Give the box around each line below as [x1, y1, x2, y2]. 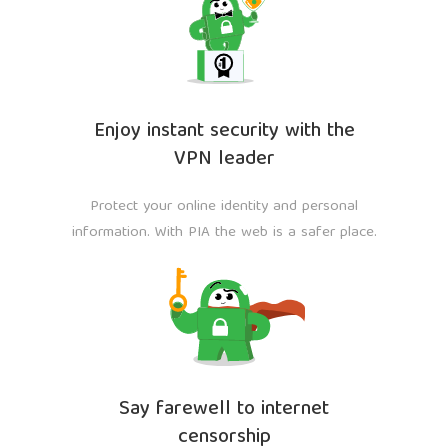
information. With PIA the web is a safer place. [71, 220, 377, 246]
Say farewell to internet [119, 392, 329, 427]
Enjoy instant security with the [93, 114, 355, 149]
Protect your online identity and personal [90, 194, 358, 220]
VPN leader [173, 142, 275, 177]
